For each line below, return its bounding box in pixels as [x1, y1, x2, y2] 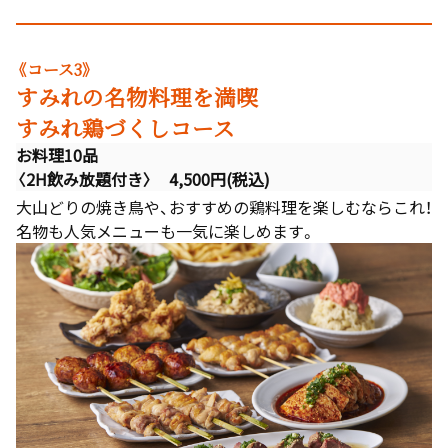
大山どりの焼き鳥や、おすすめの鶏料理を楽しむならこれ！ [16, 194, 432, 219]
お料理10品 [16, 142, 98, 167]
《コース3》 [16, 57, 93, 81]
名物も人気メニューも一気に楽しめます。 [16, 218, 316, 243]
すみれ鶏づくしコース [16, 111, 235, 143]
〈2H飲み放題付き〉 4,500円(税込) [16, 166, 270, 191]
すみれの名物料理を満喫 [16, 80, 258, 112]
